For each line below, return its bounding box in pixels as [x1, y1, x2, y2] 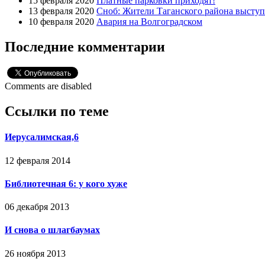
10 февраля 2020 [28, 17, 94, 27]
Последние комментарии [5, 39, 165, 55]
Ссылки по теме [5, 104, 109, 119]
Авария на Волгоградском [96, 17, 202, 27]
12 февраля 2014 [5, 155, 70, 166]
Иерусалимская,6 [5, 132, 79, 143]
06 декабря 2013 [5, 202, 69, 212]
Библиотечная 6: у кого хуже [5, 178, 127, 189]
